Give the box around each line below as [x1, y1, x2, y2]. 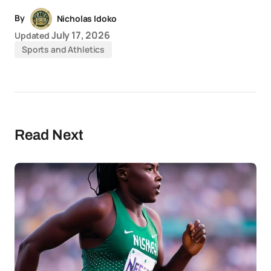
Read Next [15, 127, 83, 143]
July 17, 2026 [51, 28, 110, 42]
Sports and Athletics [22, 44, 105, 56]
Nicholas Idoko [56, 13, 117, 25]
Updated [15, 30, 50, 42]
